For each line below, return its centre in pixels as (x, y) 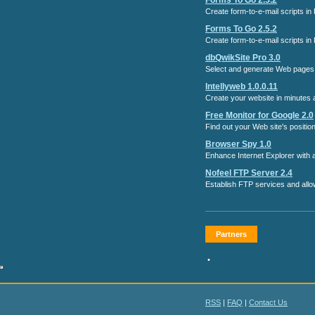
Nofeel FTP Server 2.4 (249, 173)
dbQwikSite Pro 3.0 (243, 58)
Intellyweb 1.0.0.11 (242, 86)
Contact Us (268, 302)
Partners (231, 234)
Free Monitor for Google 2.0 (259, 115)
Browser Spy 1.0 (238, 144)
